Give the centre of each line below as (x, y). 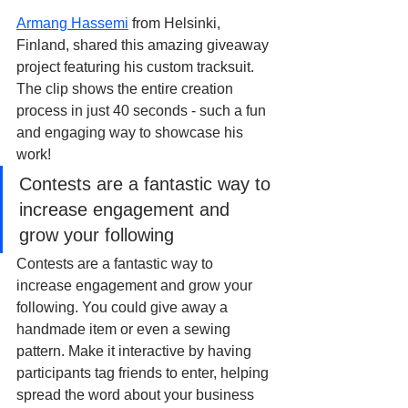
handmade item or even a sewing (125, 329)
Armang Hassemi (72, 23)
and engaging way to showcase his (132, 132)
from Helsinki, (176, 23)
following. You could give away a (124, 307)
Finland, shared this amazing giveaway (144, 45)
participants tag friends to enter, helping (144, 372)
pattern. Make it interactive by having (136, 351)
